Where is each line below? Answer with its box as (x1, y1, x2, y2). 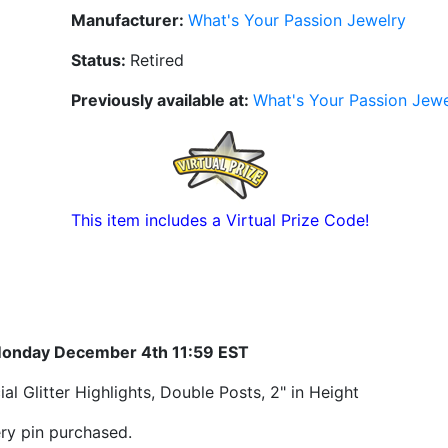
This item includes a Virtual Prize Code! (71, 209, 369, 230)
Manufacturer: (71, 9, 188, 30)
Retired (130, 49, 184, 70)
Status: (71, 49, 130, 70)
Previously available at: (71, 89, 253, 110)
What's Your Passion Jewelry (188, 9, 406, 30)
